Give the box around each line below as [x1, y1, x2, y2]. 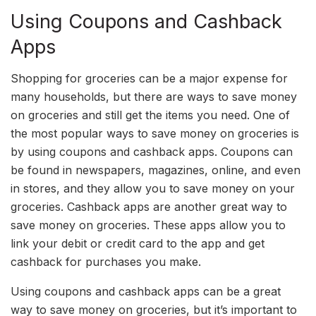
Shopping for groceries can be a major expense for [11, 71, 288, 86]
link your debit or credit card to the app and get [11, 236, 265, 251]
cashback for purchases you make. [11, 255, 201, 269]
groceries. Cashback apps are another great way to [11, 200, 287, 214]
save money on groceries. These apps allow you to [11, 218, 286, 233]
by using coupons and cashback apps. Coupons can [11, 145, 293, 159]
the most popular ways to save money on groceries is [11, 126, 299, 141]
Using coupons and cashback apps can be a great [11, 284, 281, 299]
